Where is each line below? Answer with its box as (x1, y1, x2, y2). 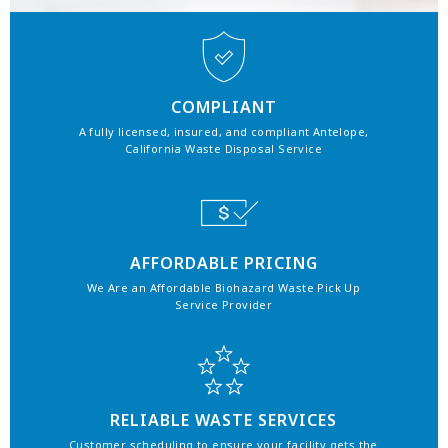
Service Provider (174, 297, 273, 313)
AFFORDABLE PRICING (129, 252, 318, 275)
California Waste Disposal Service (124, 140, 323, 156)
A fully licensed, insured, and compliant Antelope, (78, 123, 369, 139)
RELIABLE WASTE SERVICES (110, 408, 337, 431)
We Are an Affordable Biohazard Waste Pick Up (86, 280, 361, 296)
